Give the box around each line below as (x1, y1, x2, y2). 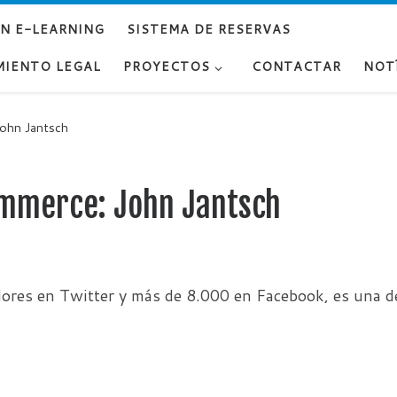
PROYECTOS (123, 57, 211, 76)
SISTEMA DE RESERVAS (127, 19, 291, 39)
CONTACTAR (251, 57, 341, 76)
